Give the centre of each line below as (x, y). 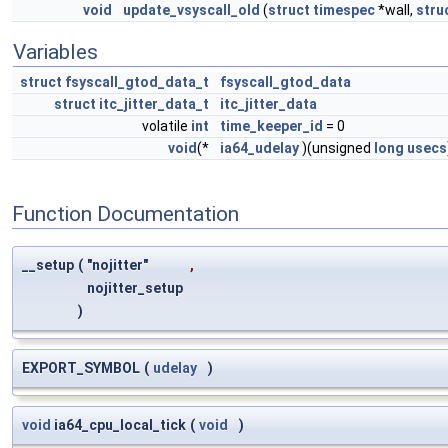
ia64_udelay (259, 148)
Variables (55, 52)
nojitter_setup (136, 288)
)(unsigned (336, 148)
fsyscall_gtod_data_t (137, 82)
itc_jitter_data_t (154, 104)
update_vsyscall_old (191, 10)
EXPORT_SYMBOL (81, 368)
